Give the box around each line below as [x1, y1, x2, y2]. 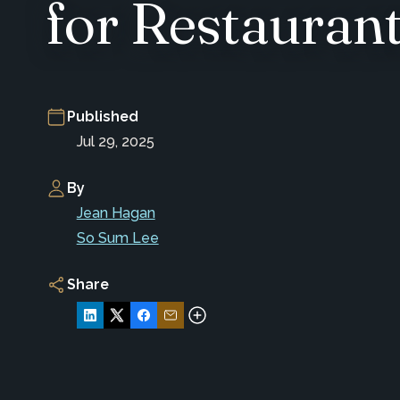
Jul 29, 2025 [76, 132, 154, 150]
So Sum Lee [76, 229, 159, 246]
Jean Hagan [76, 204, 155, 221]
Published [67, 107, 138, 125]
